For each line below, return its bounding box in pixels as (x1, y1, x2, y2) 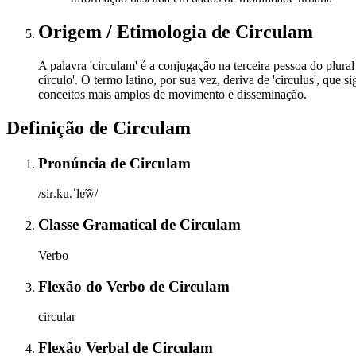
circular (38, 310, 75, 324)
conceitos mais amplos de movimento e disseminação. (38, 87, 307, 101)
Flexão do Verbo (38, 277, 149, 295)
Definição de (6, 117, 113, 138)
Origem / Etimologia (38, 21, 211, 42)
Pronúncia (38, 154, 110, 172)
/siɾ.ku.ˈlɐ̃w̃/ (38, 187, 98, 201)
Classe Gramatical (38, 216, 161, 234)
